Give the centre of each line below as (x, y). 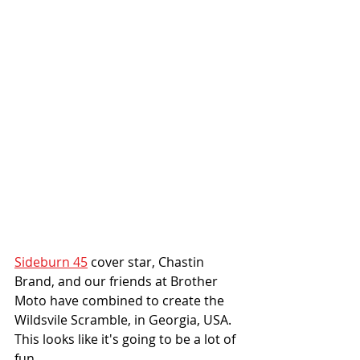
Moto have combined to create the (121, 301)
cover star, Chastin (147, 262)
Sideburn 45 (51, 262)
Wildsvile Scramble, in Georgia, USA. (125, 320)
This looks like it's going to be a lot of (127, 340)
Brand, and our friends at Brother (118, 282)
